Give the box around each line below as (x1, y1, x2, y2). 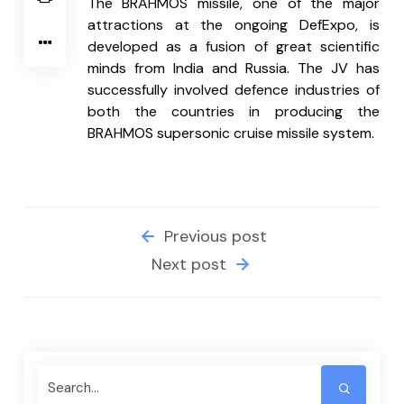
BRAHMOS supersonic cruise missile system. (87, 124, 374, 143)
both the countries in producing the (87, 102, 380, 122)
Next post (151, 253, 231, 276)
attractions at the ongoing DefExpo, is (87, 15, 380, 35)
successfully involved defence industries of (87, 80, 380, 100)
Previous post (160, 225, 267, 248)
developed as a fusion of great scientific (87, 37, 380, 57)
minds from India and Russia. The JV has (87, 59, 380, 78)
